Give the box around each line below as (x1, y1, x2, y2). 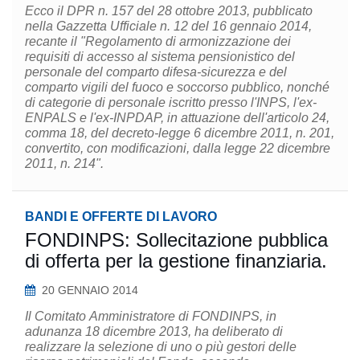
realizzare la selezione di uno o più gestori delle (25, 340, 297, 354)
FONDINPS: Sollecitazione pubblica (25, 229, 328, 251)
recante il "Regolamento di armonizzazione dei (25, 35, 291, 48)
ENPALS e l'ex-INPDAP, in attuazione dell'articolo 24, (25, 111, 329, 125)
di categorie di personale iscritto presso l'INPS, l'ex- (25, 96, 317, 109)
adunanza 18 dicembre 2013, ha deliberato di (25, 325, 283, 338)
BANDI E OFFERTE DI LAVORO (25, 210, 217, 223)
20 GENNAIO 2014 (42, 284, 138, 297)
